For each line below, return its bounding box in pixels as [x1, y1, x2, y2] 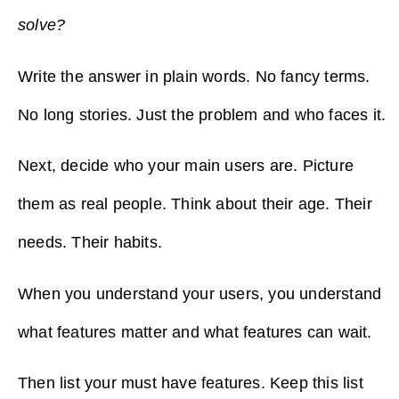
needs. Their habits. [18, 233, 167, 252]
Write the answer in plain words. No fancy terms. [18, 67, 370, 85]
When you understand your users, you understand [18, 284, 382, 303]
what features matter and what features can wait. [18, 322, 372, 341]
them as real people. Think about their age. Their [18, 195, 372, 214]
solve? [18, 16, 66, 35]
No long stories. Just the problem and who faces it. [18, 105, 387, 124]
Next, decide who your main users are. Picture [18, 157, 354, 175]
